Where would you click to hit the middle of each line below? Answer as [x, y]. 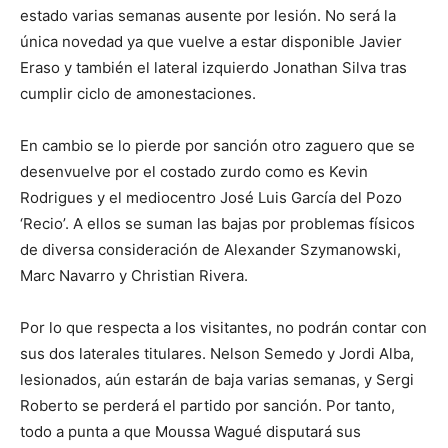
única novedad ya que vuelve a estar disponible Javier [211, 42]
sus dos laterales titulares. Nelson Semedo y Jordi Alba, [217, 354]
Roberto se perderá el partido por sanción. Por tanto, [207, 406]
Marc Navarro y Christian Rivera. [134, 276]
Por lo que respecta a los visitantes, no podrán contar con [223, 328]
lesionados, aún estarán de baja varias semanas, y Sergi [217, 380]
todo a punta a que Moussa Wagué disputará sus [190, 432]
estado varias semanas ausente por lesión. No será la [208, 16]
